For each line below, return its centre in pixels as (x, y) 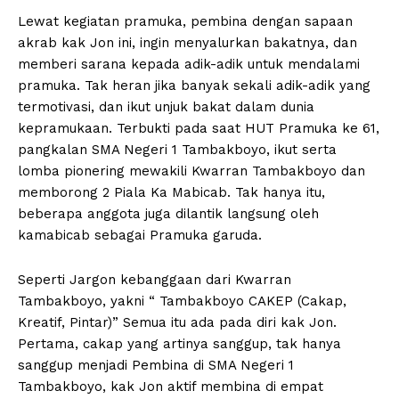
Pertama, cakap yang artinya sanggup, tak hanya (179, 343)
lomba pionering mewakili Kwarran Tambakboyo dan (191, 171)
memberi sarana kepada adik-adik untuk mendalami (189, 64)
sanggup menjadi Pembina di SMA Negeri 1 (156, 365)
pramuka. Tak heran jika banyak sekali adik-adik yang (194, 85)
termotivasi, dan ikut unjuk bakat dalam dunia (166, 106)
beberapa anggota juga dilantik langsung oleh (168, 213)
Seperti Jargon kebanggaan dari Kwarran (155, 279)
